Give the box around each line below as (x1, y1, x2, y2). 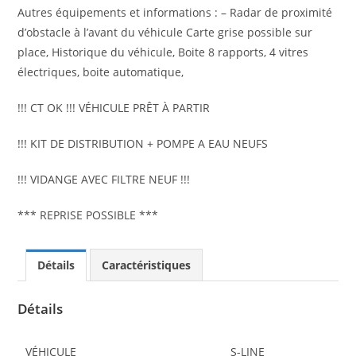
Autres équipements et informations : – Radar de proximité (17, 5, 333, 21)
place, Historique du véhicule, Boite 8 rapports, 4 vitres (17, 44, 309, 60)
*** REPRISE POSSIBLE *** (17, 207, 159, 223)
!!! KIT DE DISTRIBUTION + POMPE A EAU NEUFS (17, 136, 269, 152)
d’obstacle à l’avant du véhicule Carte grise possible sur (17, 25, 313, 41)
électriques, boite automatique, (17, 64, 184, 80)
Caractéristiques (102, 257, 192, 273)
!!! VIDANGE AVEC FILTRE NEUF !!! (17, 172, 191, 188)
